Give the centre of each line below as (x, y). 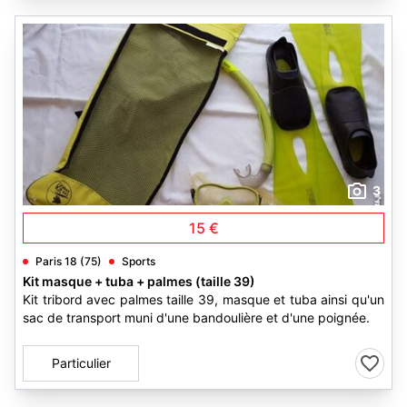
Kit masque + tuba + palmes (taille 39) (139, 281)
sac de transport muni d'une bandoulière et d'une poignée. (196, 318)
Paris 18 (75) (69, 261)
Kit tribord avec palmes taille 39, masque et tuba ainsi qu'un (203, 299)
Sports (139, 261)
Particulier (81, 363)
